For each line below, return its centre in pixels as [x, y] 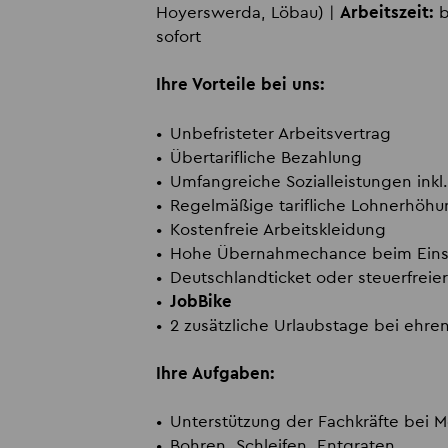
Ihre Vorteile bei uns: [240, 85]
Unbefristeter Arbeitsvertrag [280, 133]
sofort [178, 37]
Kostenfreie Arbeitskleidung [277, 229]
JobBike [200, 301]
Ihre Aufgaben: [215, 373]
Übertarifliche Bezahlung [265, 157]
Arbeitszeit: [386, 13]
